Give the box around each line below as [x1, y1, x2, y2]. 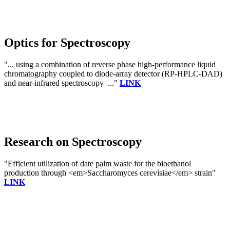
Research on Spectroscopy [4, 135, 142, 149]
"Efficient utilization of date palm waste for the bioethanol [4, 159, 191, 168]
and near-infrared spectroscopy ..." [4, 79, 120, 88]
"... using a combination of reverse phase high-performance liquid [4, 60, 216, 69]
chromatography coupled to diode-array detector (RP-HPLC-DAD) [4, 69, 222, 79]
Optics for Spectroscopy [4, 36, 130, 50]
